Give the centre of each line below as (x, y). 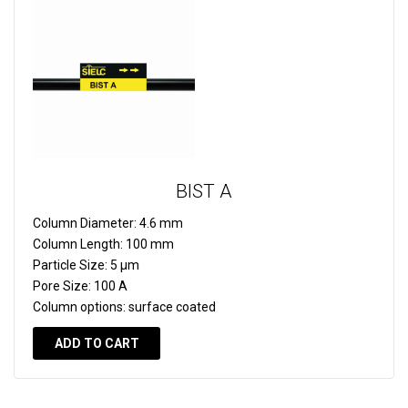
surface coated (171, 307)
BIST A (204, 192)
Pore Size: (62, 286)
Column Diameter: (85, 224)
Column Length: (78, 245)
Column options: (79, 307)
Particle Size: (70, 265)
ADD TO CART (97, 344)
